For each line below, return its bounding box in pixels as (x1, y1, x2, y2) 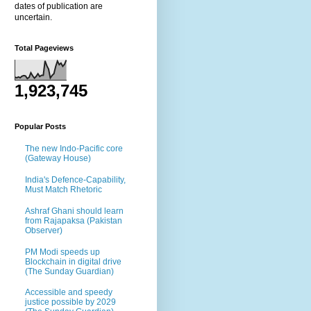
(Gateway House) (25, 153, 91, 164)
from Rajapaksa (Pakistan (25, 215, 122, 226)
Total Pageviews (15, 43, 74, 52)
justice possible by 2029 (25, 297, 116, 308)
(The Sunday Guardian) (25, 266, 114, 276)
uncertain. (15, 12, 52, 22)
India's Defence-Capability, (25, 174, 126, 185)
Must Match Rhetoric (25, 184, 102, 194)
